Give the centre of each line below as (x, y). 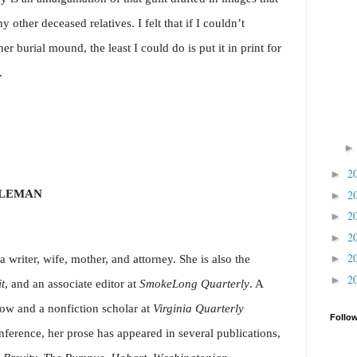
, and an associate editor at (72, 284)
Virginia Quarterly (198, 308)
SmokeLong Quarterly (194, 284)
